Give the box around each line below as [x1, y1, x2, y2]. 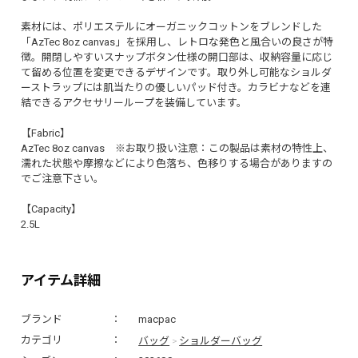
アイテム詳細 [20, 269, 101, 290]
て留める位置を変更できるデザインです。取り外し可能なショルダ [20, 66, 332, 78]
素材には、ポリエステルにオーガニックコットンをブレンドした [20, 20, 322, 33]
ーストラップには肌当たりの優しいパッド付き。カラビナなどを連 [20, 81, 331, 93]
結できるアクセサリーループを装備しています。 [20, 96, 247, 109]
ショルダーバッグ [179, 332, 263, 348]
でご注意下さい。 [20, 172, 104, 185]
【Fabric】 [20, 126, 70, 139]
